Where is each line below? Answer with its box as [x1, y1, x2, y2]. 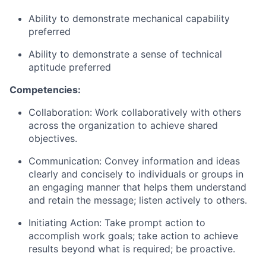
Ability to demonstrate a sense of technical [28, 48, 222, 61]
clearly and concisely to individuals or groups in [28, 168, 243, 180]
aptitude [28, 61, 66, 74]
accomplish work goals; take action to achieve [28, 230, 238, 242]
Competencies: [9, 84, 81, 96]
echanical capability [141, 12, 230, 25]
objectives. [28, 132, 77, 145]
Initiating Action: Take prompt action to [28, 217, 205, 229]
